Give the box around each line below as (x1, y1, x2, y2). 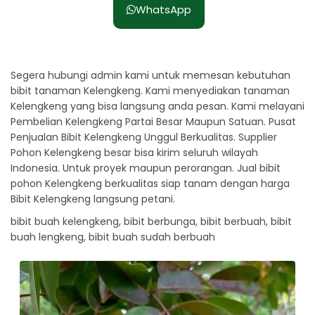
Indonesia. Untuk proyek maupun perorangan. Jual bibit (11, 160, 281, 175)
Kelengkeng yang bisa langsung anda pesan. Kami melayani (11, 98, 304, 113)
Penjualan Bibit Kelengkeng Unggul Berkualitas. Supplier (11, 129, 277, 144)
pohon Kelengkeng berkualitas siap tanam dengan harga (11, 176, 290, 191)
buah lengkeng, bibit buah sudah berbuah (11, 229, 215, 244)
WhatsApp (136, 1, 192, 17)
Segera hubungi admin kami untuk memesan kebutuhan (11, 67, 290, 82)
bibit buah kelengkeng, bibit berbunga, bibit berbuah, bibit (11, 214, 292, 229)
